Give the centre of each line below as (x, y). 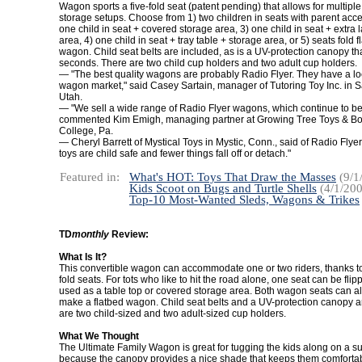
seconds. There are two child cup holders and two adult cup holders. (208, 63)
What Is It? (83, 257)
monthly (90, 234)
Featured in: (90, 177)
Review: (129, 234)
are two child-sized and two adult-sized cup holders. (173, 314)
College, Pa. (86, 131)
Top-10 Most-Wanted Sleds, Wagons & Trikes (244, 200)
